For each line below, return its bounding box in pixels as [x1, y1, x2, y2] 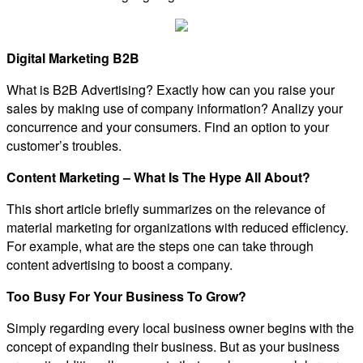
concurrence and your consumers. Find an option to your [6, 117, 329, 136]
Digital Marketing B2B [6, 48, 139, 67]
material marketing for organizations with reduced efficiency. [6, 217, 348, 237]
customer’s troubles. [6, 135, 122, 155]
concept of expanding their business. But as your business [6, 336, 340, 356]
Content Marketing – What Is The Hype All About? [6, 167, 310, 186]
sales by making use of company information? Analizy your [6, 98, 343, 117]
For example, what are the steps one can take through [6, 236, 314, 255]
